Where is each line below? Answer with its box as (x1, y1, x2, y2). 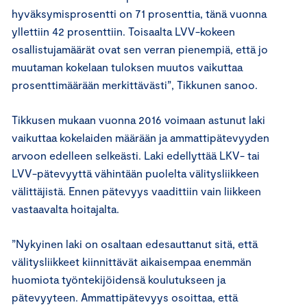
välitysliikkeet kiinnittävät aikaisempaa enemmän (12, 255, 251, 269)
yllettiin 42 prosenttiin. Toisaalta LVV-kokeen (12, 25, 235, 38)
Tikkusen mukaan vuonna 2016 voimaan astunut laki (12, 113, 265, 127)
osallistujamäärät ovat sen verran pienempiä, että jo (12, 42, 268, 56)
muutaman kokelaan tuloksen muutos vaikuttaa (12, 60, 243, 74)
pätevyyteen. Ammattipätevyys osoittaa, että (12, 291, 238, 304)
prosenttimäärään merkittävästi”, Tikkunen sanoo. (12, 78, 258, 92)
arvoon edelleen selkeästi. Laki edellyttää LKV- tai (12, 149, 260, 162)
